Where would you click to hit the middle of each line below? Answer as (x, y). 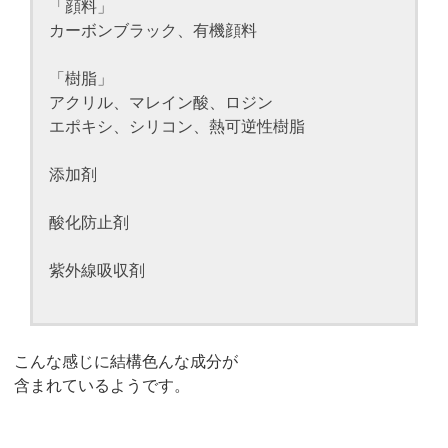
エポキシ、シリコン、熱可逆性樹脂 (177, 127)
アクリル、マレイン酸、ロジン (161, 103)
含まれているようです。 (102, 386)
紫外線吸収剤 (97, 271)
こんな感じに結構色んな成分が (126, 362)
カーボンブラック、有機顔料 (153, 31)
